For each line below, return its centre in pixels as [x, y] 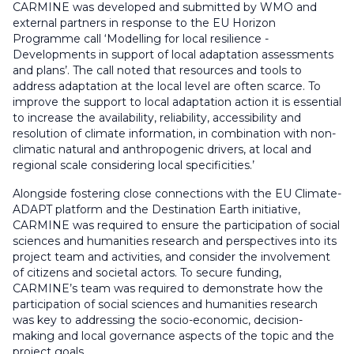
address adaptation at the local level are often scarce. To [167, 86]
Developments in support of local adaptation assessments [173, 54]
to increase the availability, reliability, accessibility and [157, 117]
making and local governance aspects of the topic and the [173, 335]
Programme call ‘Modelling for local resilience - [141, 38]
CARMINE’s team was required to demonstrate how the [168, 288]
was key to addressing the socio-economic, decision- [158, 320]
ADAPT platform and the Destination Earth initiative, [156, 209]
